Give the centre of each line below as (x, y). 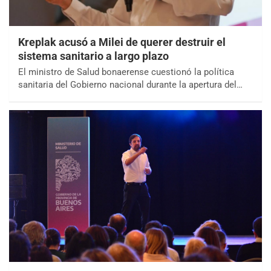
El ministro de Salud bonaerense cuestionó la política (126, 72)
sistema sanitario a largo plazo (93, 56)
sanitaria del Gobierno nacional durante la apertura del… (130, 84)
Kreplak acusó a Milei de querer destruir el (122, 42)
